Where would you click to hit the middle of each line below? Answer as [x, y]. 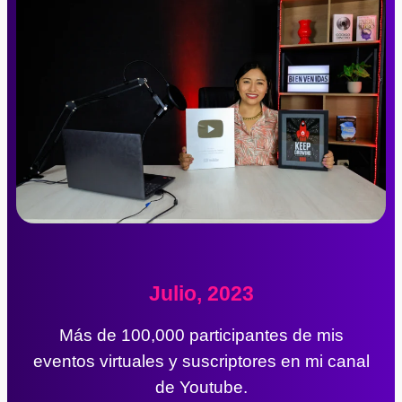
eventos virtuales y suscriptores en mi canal [201, 361]
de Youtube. [201, 387]
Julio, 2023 [201, 293]
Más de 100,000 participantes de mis [201, 335]
